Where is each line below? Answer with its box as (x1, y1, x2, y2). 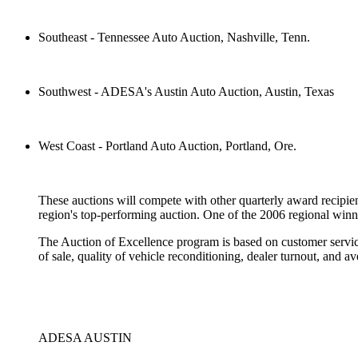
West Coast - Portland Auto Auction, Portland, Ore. (38, 138, 296, 153)
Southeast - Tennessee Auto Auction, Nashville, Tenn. (38, 30, 310, 44)
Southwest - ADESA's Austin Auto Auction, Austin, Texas (38, 84, 334, 98)
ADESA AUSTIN (38, 330, 132, 344)
